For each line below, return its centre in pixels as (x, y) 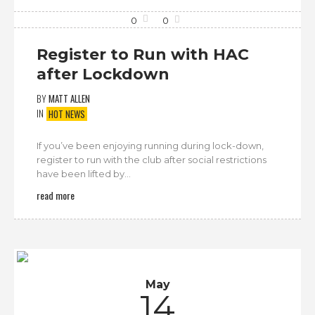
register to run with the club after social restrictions (152, 159)
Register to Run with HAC (143, 55)
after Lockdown (103, 75)
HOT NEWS (67, 114)
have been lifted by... (84, 173)
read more (56, 195)
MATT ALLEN (69, 99)
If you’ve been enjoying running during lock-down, (150, 145)
